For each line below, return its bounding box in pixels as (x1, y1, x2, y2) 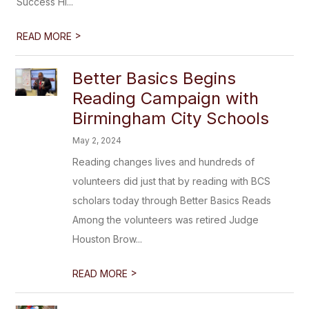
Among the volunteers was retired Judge (72, 214, 259, 226)
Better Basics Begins (72, 68, 237, 88)
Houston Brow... (72, 233, 143, 245)
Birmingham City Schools (72, 108, 270, 128)
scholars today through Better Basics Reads (72, 195, 272, 206)
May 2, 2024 (72, 135, 122, 146)
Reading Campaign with (72, 88, 259, 108)
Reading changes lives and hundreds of (72, 156, 255, 168)
